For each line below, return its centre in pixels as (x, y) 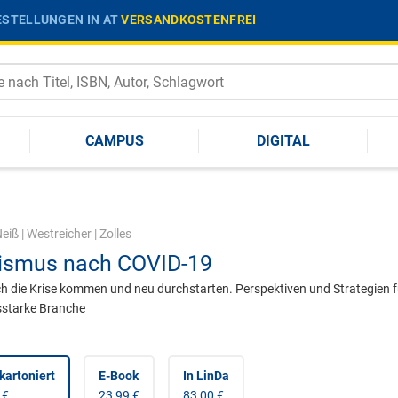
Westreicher (59, 234)
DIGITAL (283, 140)
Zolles (115, 234)
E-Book (118, 376)
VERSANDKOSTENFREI (189, 19)
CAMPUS (115, 140)
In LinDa (206, 376)
